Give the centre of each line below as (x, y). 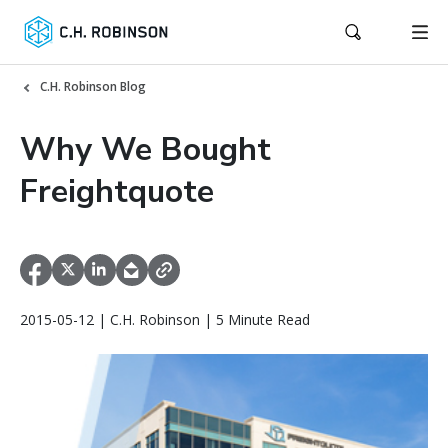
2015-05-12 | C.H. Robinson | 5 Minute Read (165, 320)
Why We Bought (145, 149)
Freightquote (117, 191)
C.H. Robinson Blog (93, 86)
